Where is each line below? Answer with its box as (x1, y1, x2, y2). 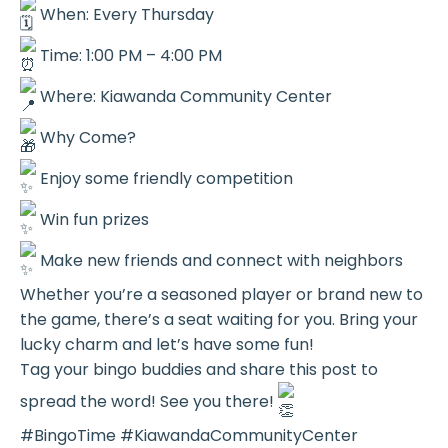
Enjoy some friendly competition (35, 167, 293, 191)
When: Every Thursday (35, 3, 214, 27)
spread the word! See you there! (19, 390, 278, 414)
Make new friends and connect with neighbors (35, 249, 403, 273)
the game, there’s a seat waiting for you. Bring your (19, 308, 418, 332)
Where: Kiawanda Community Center (35, 85, 332, 109)
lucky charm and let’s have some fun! (19, 333, 314, 357)
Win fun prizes (35, 208, 149, 232)
